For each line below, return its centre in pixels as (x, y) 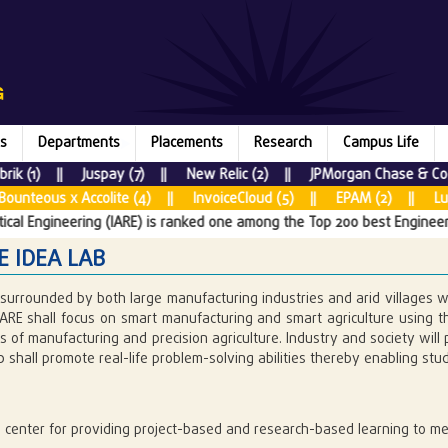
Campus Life (381, 143)
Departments (79, 143)
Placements (187, 143)
